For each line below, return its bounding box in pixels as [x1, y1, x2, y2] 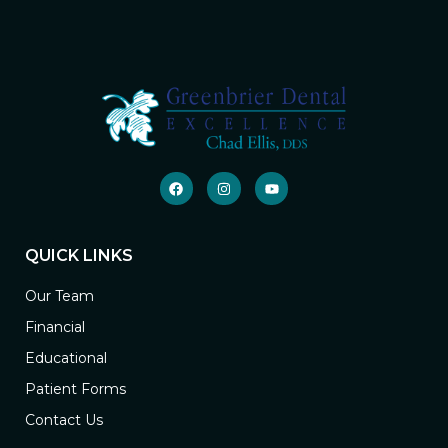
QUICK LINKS [25, 246, 133, 266]
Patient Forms [25, 380, 126, 399]
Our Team [25, 287, 94, 306]
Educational [25, 349, 107, 368]
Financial [25, 318, 85, 337]
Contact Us [25, 411, 103, 430]
